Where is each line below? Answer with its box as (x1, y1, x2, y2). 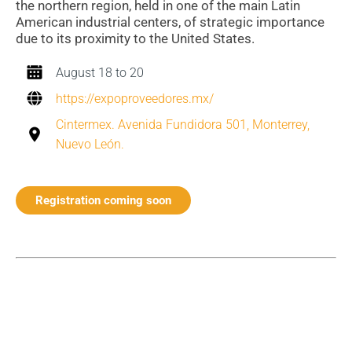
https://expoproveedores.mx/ (56, 91, 214, 107)
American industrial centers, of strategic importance (16, 14, 324, 31)
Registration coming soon (35, 193, 171, 208)
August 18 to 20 (56, 65, 144, 81)
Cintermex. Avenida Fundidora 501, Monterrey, (56, 117, 310, 133)
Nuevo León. (56, 137, 124, 152)
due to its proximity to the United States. (16, 31, 258, 47)
